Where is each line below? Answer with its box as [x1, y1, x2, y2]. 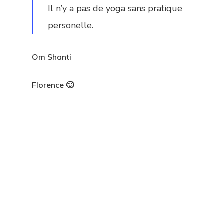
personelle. [48, 19, 94, 32]
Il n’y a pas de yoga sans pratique [48, 2, 183, 15]
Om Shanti [32, 52, 71, 62]
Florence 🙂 [32, 80, 74, 90]
